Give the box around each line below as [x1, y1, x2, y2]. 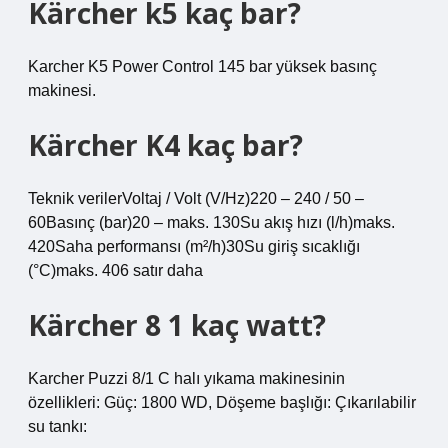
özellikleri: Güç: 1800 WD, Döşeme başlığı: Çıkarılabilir [28, 394, 416, 411]
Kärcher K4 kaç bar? [28, 126, 303, 164]
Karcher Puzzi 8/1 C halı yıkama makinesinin [28, 370, 345, 387]
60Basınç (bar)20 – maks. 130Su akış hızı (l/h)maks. [28, 214, 395, 231]
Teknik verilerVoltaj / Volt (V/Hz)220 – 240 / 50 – [28, 190, 364, 207]
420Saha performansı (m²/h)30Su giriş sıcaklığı [28, 238, 360, 255]
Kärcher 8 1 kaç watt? [28, 306, 326, 344]
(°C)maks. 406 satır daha [28, 262, 203, 279]
